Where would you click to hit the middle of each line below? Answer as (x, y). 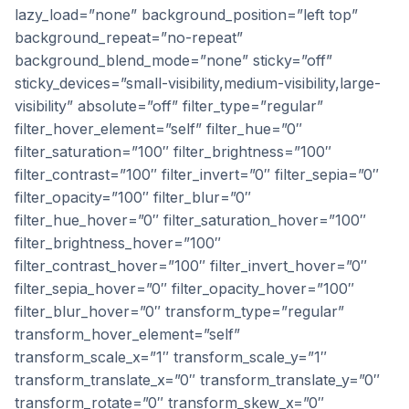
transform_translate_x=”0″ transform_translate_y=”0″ (197, 380)
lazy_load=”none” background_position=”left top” (186, 15)
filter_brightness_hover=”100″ (118, 243)
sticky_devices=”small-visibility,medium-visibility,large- (198, 83)
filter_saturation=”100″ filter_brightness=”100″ (173, 152)
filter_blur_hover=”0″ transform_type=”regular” (179, 311)
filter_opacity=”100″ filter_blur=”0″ (133, 197)
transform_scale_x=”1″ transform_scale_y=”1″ (171, 357)
